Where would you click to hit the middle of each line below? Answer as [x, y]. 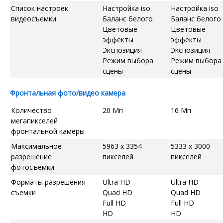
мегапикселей [34, 120]
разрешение [31, 156]
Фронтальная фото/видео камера [68, 93]
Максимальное [36, 146]
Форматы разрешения [48, 182]
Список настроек [40, 8]
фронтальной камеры [48, 131]
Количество [31, 110]
